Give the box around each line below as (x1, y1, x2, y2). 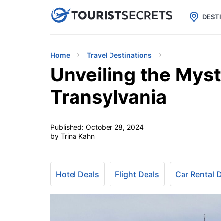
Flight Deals (115, 169, 159, 179)
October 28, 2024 (86, 123, 144, 131)
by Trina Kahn (50, 132, 95, 140)
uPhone (99, 8, 136, 21)
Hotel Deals (56, 169, 99, 179)
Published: (50, 123, 86, 131)
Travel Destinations (87, 51, 152, 59)
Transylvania (50, 85, 167, 108)
